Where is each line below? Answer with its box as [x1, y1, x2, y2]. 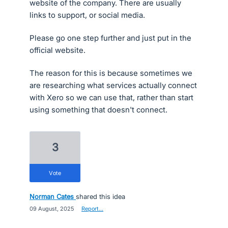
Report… [81, 205, 103, 212]
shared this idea [76, 192, 125, 201]
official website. [30, 45, 85, 55]
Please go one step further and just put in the [30, 33, 191, 43]
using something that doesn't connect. [30, 105, 167, 115]
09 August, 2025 [30, 205, 74, 212]
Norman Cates [30, 192, 74, 201]
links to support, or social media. [30, 10, 145, 20]
